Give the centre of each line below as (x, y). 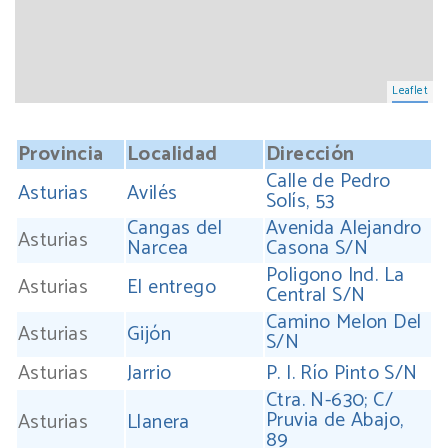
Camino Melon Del (344, 322)
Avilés (152, 193)
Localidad (172, 154)
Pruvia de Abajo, (335, 420)
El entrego (171, 287)
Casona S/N (317, 248)
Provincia (61, 154)
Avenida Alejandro (344, 228)
